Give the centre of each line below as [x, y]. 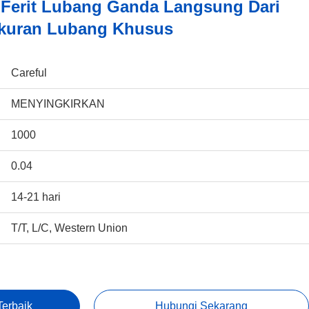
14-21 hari [36, 197]
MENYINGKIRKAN [58, 104]
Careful [29, 73]
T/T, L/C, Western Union [69, 228]
